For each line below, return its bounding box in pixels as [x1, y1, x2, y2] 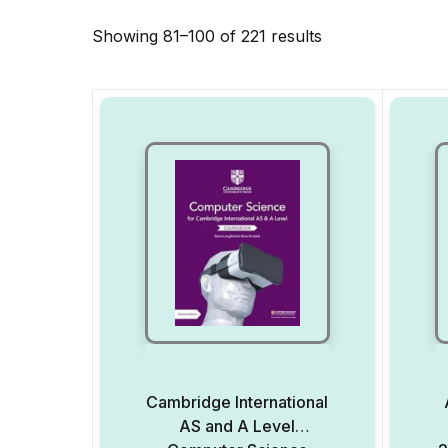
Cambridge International [146, 392, 329, 412]
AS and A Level [179, 416, 296, 436]
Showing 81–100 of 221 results [92, 26, 322, 46]
